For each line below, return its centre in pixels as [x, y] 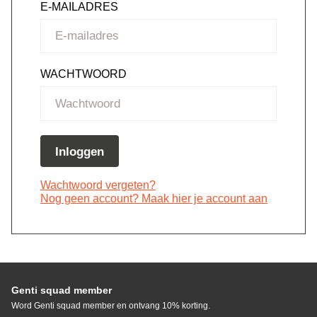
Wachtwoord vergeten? [98, 185]
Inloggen [80, 151]
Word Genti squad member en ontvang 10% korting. [111, 305]
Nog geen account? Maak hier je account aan [154, 198]
